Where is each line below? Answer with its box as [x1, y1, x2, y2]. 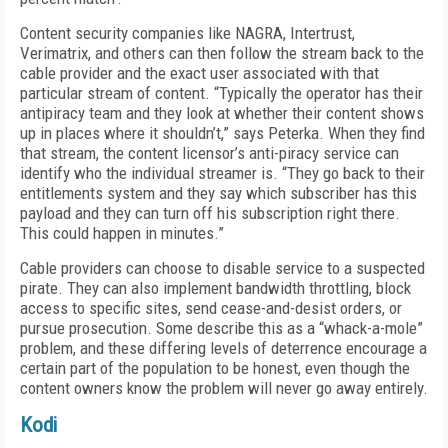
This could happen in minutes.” [20, 223, 224, 243]
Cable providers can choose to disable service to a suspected [20, 258, 425, 278]
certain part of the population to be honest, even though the [20, 358, 410, 378]
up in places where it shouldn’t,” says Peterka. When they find [20, 123, 425, 143]
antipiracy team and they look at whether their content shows [20, 103, 424, 123]
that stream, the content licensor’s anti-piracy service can [20, 143, 399, 163]
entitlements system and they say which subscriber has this [20, 183, 417, 203]
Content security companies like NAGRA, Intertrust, [20, 23, 355, 43]
